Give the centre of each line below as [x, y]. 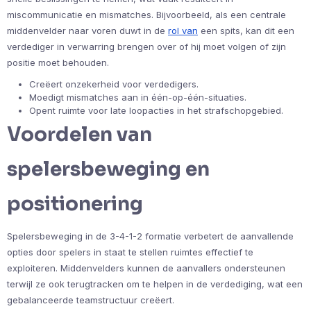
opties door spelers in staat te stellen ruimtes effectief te [130, 252]
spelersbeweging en [108, 169]
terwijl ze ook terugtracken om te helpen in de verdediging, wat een [155, 284]
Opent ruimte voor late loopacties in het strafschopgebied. [156, 111]
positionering [75, 204]
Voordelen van [79, 135]
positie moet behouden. [58, 63]
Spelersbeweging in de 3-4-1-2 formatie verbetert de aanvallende [150, 236]
